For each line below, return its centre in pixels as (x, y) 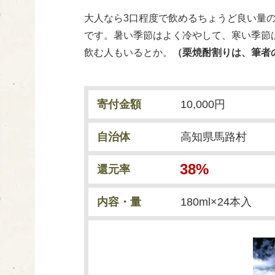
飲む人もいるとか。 (128, 52)
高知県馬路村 (213, 137)
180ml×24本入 (216, 202)
